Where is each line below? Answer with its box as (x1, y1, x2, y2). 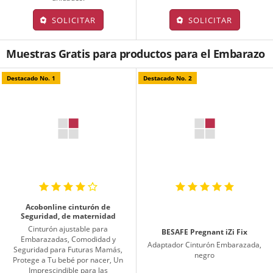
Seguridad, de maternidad (20, 210, 116, 221)
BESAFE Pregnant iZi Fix (161, 227, 248, 238)
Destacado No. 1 (7, 73, 55, 82)
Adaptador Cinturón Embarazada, (147, 239, 262, 250)
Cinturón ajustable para (28, 223, 108, 234)
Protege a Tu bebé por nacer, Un (13, 254, 124, 265)
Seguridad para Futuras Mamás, (13, 244, 123, 255)
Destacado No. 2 (143, 73, 192, 82)
